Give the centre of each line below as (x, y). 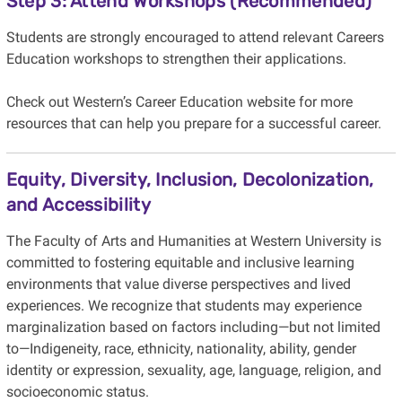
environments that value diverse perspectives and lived (178, 284)
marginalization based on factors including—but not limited (193, 328)
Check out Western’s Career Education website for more (179, 102)
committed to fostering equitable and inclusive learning (180, 263)
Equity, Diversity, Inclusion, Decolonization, (190, 180)
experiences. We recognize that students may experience (184, 306)
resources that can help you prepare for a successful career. (193, 124)
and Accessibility (78, 205)
